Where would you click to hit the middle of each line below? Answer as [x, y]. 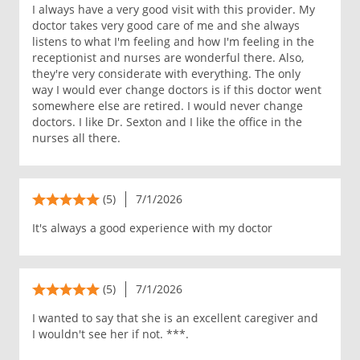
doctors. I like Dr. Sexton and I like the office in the [167, 122]
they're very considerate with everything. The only [166, 74]
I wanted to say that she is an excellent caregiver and [175, 318]
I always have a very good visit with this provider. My [174, 9]
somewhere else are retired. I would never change [168, 106]
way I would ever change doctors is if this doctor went [177, 90]
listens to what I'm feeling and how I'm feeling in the [173, 41]
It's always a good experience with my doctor [152, 228]
